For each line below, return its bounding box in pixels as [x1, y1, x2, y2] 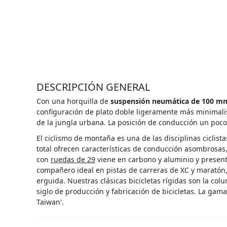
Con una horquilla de [36, 96, 110, 106]
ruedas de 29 [51, 155, 95, 165]
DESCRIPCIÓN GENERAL [36, 80, 150, 94]
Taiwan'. [36, 197, 64, 207]
